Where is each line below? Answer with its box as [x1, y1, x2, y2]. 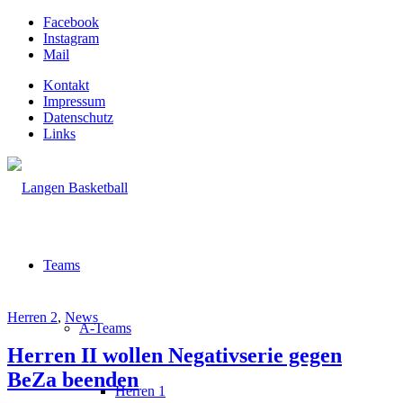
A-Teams [79, 320, 131, 336]
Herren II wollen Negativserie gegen [7, 343, 342, 367]
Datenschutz [43, 110, 113, 125]
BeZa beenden [7, 367, 139, 391]
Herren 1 [115, 383, 166, 399]
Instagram [43, 31, 99, 46]
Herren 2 [7, 309, 58, 325]
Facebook [43, 14, 99, 30]
